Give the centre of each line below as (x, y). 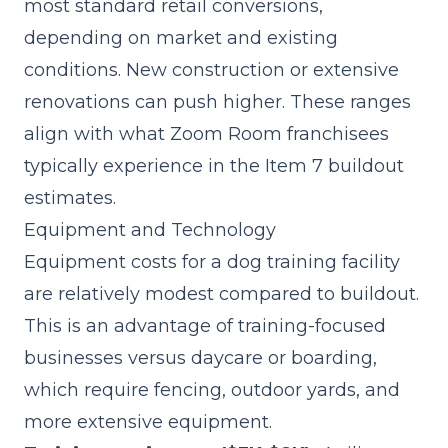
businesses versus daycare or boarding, (200, 358)
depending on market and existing (181, 38)
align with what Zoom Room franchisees (206, 134)
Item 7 (294, 166)
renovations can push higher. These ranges (217, 102)
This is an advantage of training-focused (205, 326)
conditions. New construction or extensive (211, 70)
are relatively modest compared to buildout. (221, 294)
